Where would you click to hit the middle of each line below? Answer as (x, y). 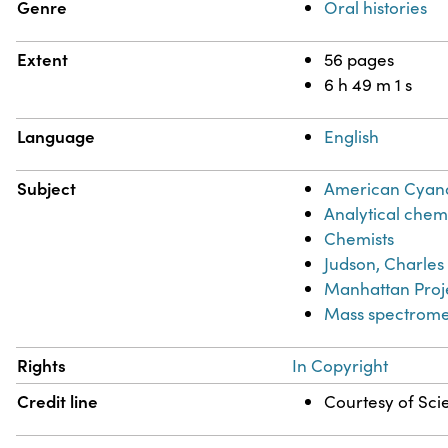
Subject (47, 188)
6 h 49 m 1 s (368, 85)
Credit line (58, 401)
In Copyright (340, 366)
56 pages (359, 60)
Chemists (359, 239)
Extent (43, 59)
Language (56, 136)
